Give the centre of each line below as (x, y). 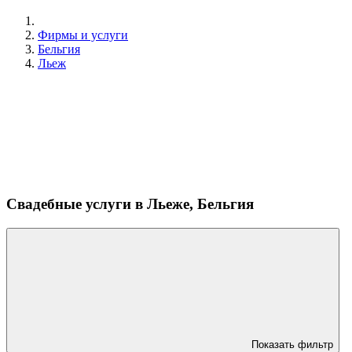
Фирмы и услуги (83, 35)
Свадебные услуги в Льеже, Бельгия (132, 203)
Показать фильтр (292, 344)
